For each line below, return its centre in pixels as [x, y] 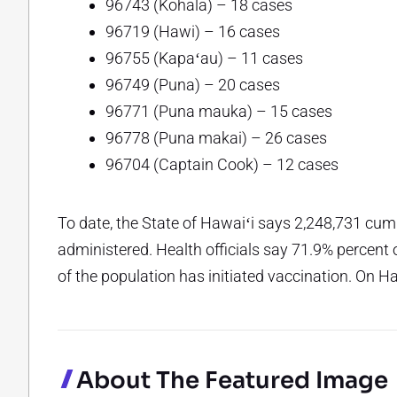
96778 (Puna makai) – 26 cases [216, 137]
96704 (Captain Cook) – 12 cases [222, 164]
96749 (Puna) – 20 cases [193, 84]
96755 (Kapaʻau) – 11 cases [204, 58]
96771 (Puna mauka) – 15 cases [219, 111]
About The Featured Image [232, 380]
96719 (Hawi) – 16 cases [193, 31]
